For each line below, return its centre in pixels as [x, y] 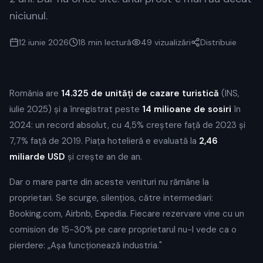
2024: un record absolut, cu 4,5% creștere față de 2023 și [127, 125]
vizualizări [173, 42]
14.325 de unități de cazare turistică [140, 93]
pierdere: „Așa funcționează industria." [86, 245]
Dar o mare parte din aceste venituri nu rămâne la [109, 182]
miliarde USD [37, 157]
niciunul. [28, 16]
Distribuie [218, 42]
